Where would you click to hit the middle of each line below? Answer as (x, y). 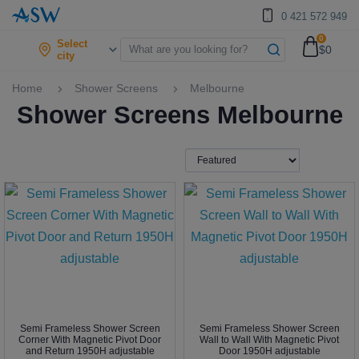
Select (73, 43)
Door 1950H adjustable (269, 351)
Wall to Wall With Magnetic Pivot (269, 340)
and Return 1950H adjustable (90, 351)
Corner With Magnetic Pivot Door (90, 340)
